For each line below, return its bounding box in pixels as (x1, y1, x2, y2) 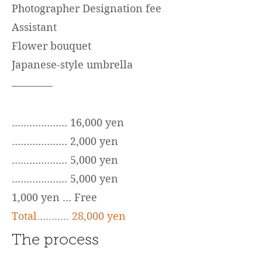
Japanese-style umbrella (12, 58, 133, 71)
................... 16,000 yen (12, 116, 124, 129)
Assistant (12, 21, 57, 33)
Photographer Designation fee (12, 2, 161, 15)
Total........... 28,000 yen (12, 210, 126, 222)
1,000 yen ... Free (12, 191, 97, 204)
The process (12, 233, 99, 249)
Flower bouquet (12, 40, 91, 52)
